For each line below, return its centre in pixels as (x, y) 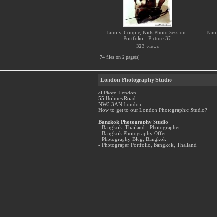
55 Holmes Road (117, 98)
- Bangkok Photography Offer (132, 133)
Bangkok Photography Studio (133, 122)
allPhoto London (117, 93)
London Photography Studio (136, 80)
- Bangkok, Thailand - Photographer (139, 127)
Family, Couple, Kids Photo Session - (147, 32)
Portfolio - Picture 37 (147, 38)
